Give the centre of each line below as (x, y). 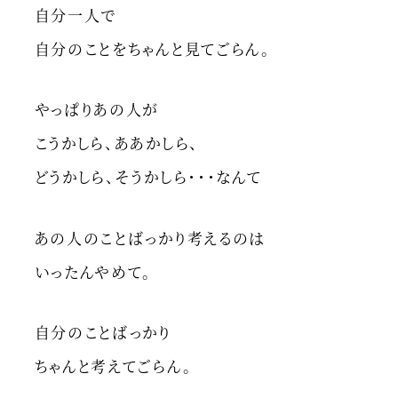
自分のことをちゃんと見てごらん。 (152, 48)
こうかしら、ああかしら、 (116, 143)
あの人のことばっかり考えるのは (150, 237)
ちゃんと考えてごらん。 (113, 366)
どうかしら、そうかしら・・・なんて (148, 177)
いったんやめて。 (93, 271)
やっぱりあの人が (97, 109)
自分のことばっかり (103, 332)
